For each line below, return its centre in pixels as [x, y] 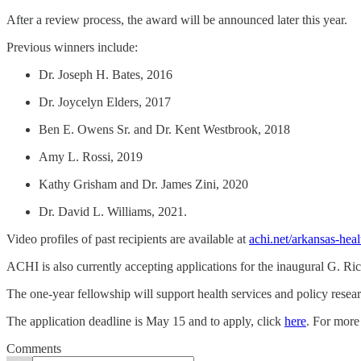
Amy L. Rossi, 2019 [91, 157]
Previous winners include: [72, 48]
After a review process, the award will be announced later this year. [177, 20]
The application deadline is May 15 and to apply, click [145, 322]
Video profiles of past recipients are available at [128, 239]
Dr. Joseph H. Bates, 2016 [106, 75]
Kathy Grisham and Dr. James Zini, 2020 [143, 185]
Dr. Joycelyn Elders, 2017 [105, 102]
